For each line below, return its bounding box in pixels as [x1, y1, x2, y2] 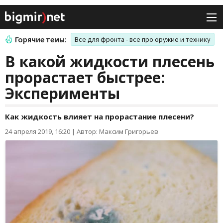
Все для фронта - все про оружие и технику [75, 35, 211, 44]
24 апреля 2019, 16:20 [5, 127, 70, 136]
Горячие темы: [15, 34, 67, 45]
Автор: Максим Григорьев [77, 127, 158, 136]
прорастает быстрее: [5, 67, 165, 88]
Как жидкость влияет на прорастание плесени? [5, 111, 194, 122]
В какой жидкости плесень [5, 51, 215, 72]
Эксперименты [5, 83, 120, 104]
